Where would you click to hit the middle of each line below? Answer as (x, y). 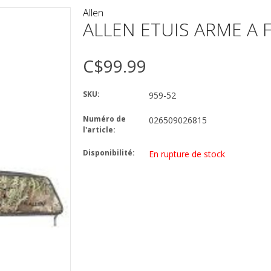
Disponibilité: (109, 153)
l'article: (99, 130)
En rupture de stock (187, 154)
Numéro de (104, 119)
